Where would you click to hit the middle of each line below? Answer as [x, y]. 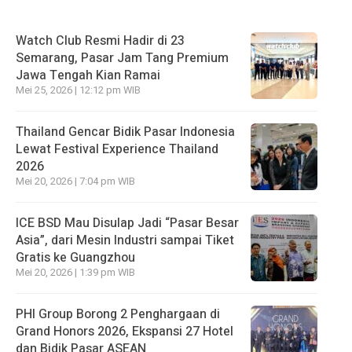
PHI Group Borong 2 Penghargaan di [118, 314]
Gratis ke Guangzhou [75, 257]
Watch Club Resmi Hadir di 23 [100, 40]
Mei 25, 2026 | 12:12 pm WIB [78, 90]
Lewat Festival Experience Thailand [117, 149]
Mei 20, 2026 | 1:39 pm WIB [75, 272]
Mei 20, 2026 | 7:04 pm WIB [75, 181]
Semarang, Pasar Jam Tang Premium [122, 58]
